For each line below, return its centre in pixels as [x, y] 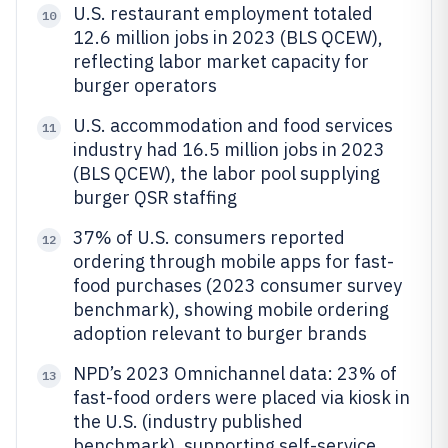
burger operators [145, 85]
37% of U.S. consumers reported [209, 237]
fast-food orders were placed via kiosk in [241, 397]
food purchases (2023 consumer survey [237, 285]
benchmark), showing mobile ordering [231, 309]
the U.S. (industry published [188, 421]
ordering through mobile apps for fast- [233, 261]
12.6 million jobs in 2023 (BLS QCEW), [228, 37]
